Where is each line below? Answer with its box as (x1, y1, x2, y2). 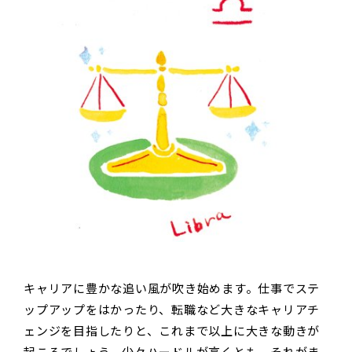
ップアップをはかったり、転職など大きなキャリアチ (24, 301, 320, 318)
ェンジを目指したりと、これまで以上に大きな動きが (24, 322, 320, 339)
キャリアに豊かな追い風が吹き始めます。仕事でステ (24, 280, 320, 297)
